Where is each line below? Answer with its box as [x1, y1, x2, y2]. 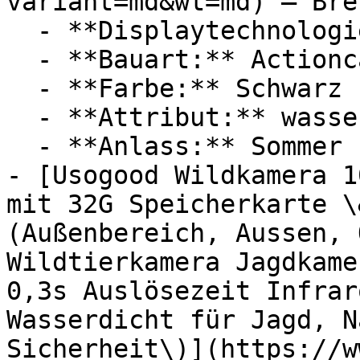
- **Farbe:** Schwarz [6, 74, 37, 103]
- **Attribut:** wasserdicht [6, 103, 37, 132]
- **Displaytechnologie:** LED [6, 16, 37, 45]
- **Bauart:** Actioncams [6, 45, 37, 74]
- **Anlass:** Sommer [6, 132, 37, 161]
